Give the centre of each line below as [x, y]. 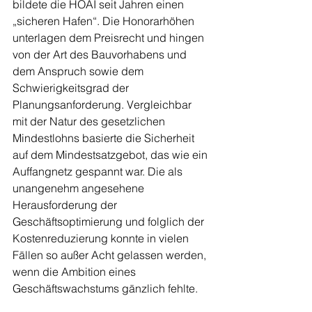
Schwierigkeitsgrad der [72, 88]
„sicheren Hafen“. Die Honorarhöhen [105, 21]
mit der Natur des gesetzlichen [90, 122]
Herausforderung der [66, 205]
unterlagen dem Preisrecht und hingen [110, 38]
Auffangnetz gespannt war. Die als [99, 172]
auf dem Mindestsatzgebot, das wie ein [111, 155]
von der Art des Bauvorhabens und [101, 55]
